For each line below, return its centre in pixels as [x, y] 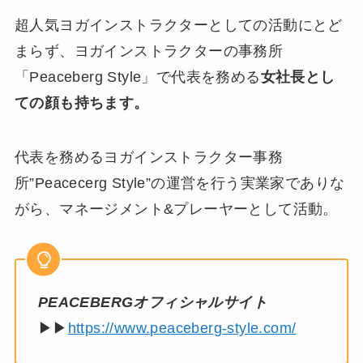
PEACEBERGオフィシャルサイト [153, 302]
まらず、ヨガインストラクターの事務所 [149, 51]
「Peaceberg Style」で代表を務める [137, 77]
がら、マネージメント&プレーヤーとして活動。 [176, 209]
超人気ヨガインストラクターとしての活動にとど [178, 25]
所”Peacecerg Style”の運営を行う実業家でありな [179, 184]
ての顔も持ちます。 [81, 102]
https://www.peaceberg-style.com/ [182, 328]
